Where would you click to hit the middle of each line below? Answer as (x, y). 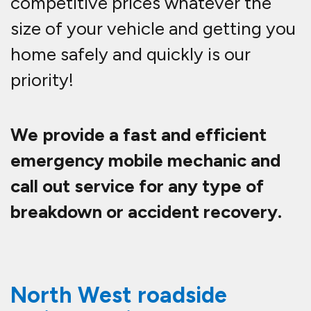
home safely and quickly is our (131, 54)
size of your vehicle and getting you (153, 29)
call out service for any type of (137, 186)
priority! (42, 80)
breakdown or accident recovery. (146, 212)
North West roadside (119, 295)
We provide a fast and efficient (138, 135)
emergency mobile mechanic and (145, 161)
